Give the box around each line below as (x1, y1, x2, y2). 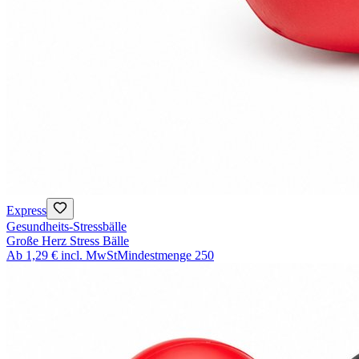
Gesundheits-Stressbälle (6, 220, 127, 234)
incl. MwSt (61, 248, 117, 263)
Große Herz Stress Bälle (6, 234, 129, 248)
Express (6, 204, 46, 218)
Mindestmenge (117, 248, 192, 263)
